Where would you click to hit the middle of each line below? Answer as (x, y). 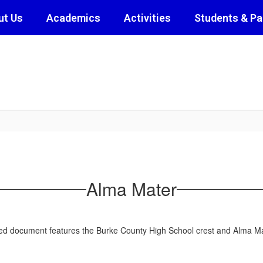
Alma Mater (131, 189)
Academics (73, 18)
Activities (147, 18)
